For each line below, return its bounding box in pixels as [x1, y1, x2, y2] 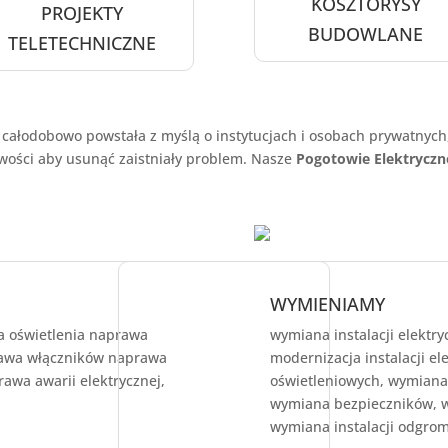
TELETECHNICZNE [8, 30, 157, 55]
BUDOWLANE [308, 22, 424, 47]
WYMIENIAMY [269, 292, 385, 317]
